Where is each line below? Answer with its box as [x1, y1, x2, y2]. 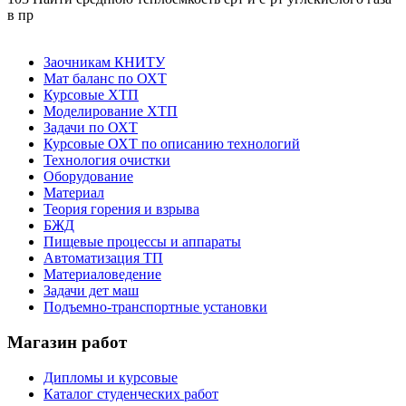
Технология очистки [43, 152, 170, 169]
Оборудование [43, 169, 133, 185]
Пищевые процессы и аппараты [43, 234, 241, 250]
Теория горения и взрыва [43, 201, 199, 217]
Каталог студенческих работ [43, 385, 218, 401]
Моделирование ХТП [43, 103, 178, 120]
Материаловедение [43, 266, 161, 283]
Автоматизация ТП [43, 250, 163, 266]
